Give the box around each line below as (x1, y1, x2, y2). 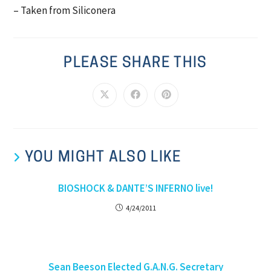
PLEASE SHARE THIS (64, 56, 207, 71)
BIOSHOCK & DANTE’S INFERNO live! (58, 181, 213, 195)
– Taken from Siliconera (13, 4, 116, 18)
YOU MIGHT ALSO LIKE (24, 151, 181, 166)
